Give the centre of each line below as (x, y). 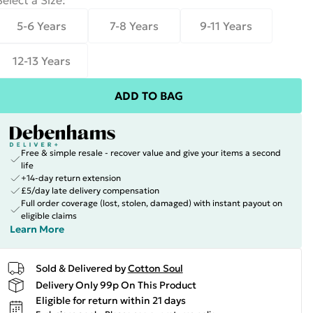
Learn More (37, 229)
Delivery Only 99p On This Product (116, 285)
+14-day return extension (71, 178)
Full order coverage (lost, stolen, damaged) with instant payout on (151, 203)
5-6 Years (42, 26)
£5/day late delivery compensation (90, 190)
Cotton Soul (155, 268)
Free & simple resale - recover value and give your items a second (151, 153)
